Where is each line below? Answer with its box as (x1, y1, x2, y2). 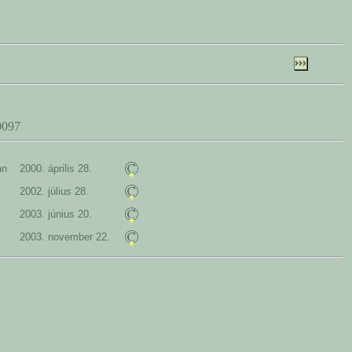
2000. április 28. (19, 163, 101, 174)
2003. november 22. (19, 231, 119, 243)
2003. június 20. (19, 208, 101, 220)
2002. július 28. (19, 185, 98, 197)
